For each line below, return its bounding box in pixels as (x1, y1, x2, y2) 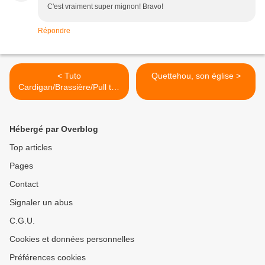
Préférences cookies (9, 253, 86, 263)
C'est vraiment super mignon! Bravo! (47, 2, 163, 11)
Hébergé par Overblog (9, 124, 98, 134)
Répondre (38, 27, 70, 35)
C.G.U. (9, 216, 35, 226)
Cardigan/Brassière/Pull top (18, 82, 121, 92)
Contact (9, 179, 38, 189)
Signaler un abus (9, 198, 73, 208)
